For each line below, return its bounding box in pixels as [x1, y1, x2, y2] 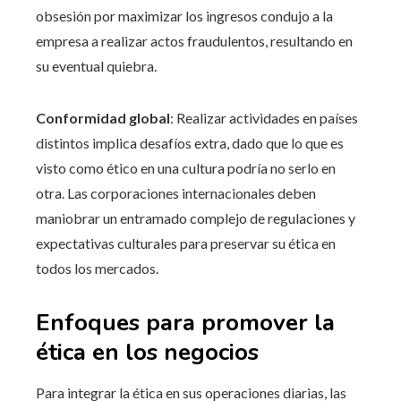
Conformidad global [36, 109, 170, 127]
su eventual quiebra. [36, 57, 157, 75]
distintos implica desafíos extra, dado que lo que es [36, 134, 344, 152]
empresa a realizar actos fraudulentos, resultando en [36, 32, 353, 50]
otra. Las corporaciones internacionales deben [36, 184, 316, 202]
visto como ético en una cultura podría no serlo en [36, 159, 336, 177]
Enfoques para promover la [36, 307, 335, 339]
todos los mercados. [36, 260, 158, 277]
